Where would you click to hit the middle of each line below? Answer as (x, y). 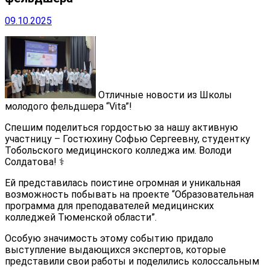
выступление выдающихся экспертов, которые (115, 250)
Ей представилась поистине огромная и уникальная (123, 183)
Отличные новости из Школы (164, 95)
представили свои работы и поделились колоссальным (132, 261)
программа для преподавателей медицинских (109, 206)
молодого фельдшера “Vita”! (68, 106)
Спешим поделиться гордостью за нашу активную (121, 127)
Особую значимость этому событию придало (109, 238)
